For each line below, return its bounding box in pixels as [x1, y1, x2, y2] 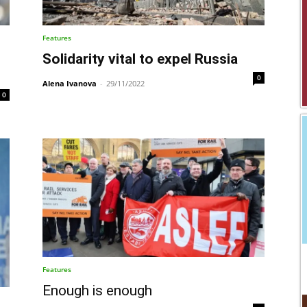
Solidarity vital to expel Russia [42, 51, 238, 68]
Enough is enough [42, 282, 152, 299]
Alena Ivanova [42, 78, 97, 89]
